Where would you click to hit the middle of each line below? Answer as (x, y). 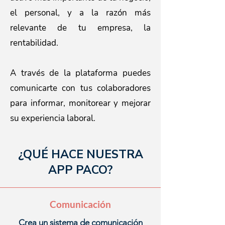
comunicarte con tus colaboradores (80, 88)
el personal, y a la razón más (80, 13)
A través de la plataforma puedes (80, 73)
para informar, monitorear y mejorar (80, 103)
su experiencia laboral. (55, 118)
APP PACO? (80, 170)
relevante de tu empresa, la (80, 28)
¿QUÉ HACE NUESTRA (80, 154)
